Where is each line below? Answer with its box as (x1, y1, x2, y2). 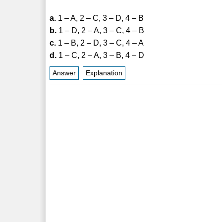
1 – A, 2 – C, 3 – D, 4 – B (56, 13, 144, 22)
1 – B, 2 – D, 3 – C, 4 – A (56, 38, 144, 47)
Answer (53, 69, 76, 77)
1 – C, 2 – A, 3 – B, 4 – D (56, 51, 145, 59)
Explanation (86, 69, 123, 77)
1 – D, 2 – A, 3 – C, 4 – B (56, 26, 145, 35)
